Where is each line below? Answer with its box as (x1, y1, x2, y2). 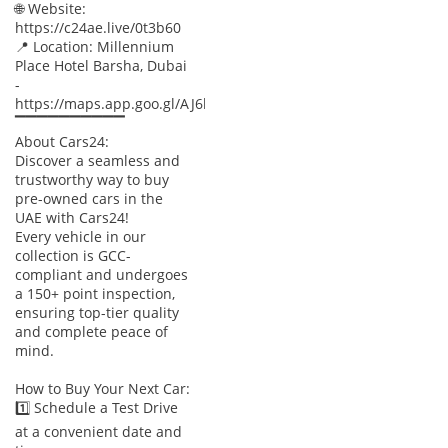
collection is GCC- (15, 245, 131, 265)
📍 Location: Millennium (15, 36, 174, 56)
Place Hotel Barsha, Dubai (15, 55, 187, 75)
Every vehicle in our (15, 226, 146, 246)
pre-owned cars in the (15, 188, 163, 208)
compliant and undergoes (15, 264, 188, 284)
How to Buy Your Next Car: (15, 378, 190, 398)
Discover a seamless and (15, 150, 180, 170)
